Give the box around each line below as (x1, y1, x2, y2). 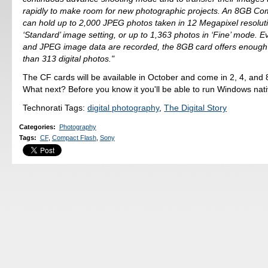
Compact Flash (51, 133, 96, 141)
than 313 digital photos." (23, 54, 115, 64)
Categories (19, 123, 53, 131)
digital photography (87, 102, 160, 112)
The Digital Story (164, 102, 227, 112)
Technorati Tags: (23, 102, 88, 112)
